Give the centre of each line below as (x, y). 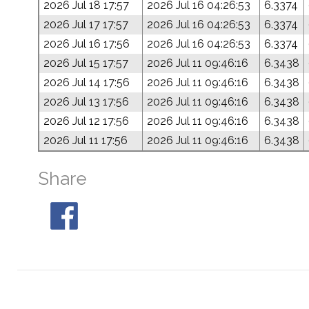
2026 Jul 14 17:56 (87, 82)
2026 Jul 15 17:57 (86, 63)
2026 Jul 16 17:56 (87, 44)
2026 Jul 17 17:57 (86, 24)
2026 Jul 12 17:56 (86, 121)
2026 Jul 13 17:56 (86, 102)
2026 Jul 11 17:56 (86, 140)
